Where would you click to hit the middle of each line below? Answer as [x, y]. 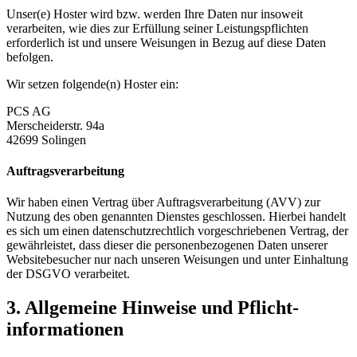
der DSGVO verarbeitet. [68, 274]
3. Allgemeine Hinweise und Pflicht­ [153, 307]
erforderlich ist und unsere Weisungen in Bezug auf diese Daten [166, 42]
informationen [65, 329]
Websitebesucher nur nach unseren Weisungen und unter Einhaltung [177, 260]
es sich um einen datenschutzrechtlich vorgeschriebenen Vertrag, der [177, 231]
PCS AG [29, 111]
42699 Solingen [46, 139]
